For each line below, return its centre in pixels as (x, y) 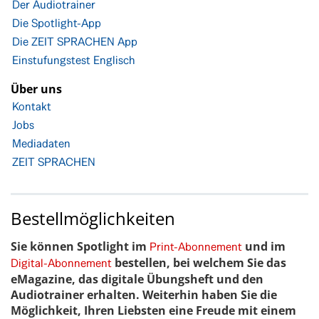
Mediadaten (41, 144)
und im (264, 247)
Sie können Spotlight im (80, 247)
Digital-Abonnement (61, 263)
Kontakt (32, 107)
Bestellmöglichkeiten (93, 219)
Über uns (36, 89)
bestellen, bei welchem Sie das (199, 263)
